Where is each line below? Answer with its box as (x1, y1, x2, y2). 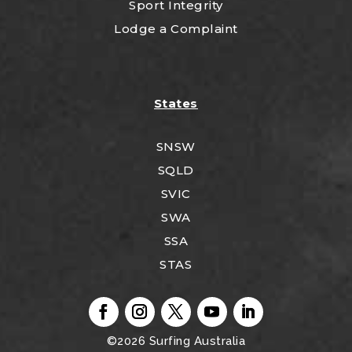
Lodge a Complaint (114, 21, 238, 37)
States (153, 96, 198, 112)
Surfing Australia (145, 334, 246, 349)
